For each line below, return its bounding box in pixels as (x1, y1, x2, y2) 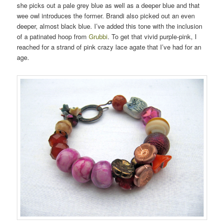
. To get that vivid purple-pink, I (108, 31, 197, 41)
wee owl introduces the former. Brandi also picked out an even (17, 10, 195, 20)
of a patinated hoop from (17, 31, 89, 41)
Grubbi (89, 31, 108, 41)
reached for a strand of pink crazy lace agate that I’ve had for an (17, 42, 202, 52)
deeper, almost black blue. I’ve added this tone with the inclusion (17, 21, 203, 31)
